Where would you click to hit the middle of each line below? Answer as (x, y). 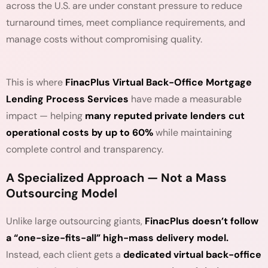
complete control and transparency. (85, 149)
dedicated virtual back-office (192, 255)
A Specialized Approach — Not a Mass (116, 178)
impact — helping (45, 116)
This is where (36, 82)
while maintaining (193, 133)
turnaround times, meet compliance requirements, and (126, 22)
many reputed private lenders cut (165, 116)
